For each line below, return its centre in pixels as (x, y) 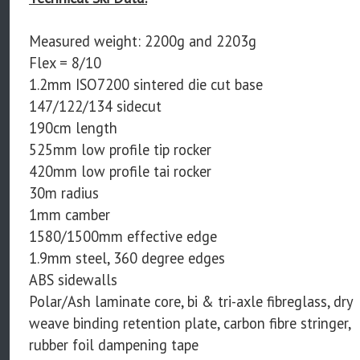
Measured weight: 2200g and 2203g (143, 41)
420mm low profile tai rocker (120, 171)
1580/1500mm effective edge (123, 236)
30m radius (64, 192)
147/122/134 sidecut (95, 106)
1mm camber (70, 214)
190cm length (73, 127)
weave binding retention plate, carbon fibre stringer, (190, 323)
